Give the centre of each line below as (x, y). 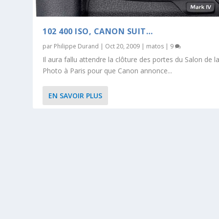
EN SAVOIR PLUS (76, 95)
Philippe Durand (77, 46)
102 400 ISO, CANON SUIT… (98, 31)
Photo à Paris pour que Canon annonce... (108, 70)
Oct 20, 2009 (123, 46)
